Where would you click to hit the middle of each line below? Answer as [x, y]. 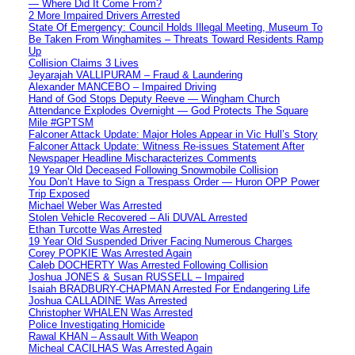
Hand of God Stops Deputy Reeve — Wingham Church [154, 98]
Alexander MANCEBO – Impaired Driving [122, 86]
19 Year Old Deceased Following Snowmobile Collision [153, 170]
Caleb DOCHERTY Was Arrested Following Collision [148, 265]
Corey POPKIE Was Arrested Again [110, 253]
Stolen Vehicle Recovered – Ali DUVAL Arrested [138, 217]
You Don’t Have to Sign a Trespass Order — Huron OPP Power [174, 181]
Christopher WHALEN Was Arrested [111, 312]
